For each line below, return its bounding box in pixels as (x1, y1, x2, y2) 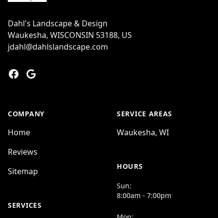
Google (25, 68, 52, 79)
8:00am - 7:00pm (117, 191, 171, 200)
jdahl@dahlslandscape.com (8, 41, 108, 52)
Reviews (8, 146, 37, 157)
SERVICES (8, 200, 42, 210)
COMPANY (8, 109, 45, 118)
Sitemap (8, 166, 38, 177)
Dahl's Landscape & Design (8, 18, 108, 29)
